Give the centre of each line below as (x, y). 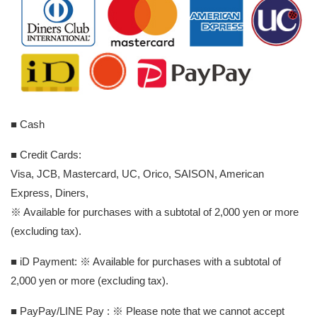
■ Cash (28, 125)
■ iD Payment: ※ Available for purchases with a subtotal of (146, 262)
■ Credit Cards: (46, 155)
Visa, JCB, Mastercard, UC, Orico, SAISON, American (137, 174)
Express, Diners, (50, 193)
